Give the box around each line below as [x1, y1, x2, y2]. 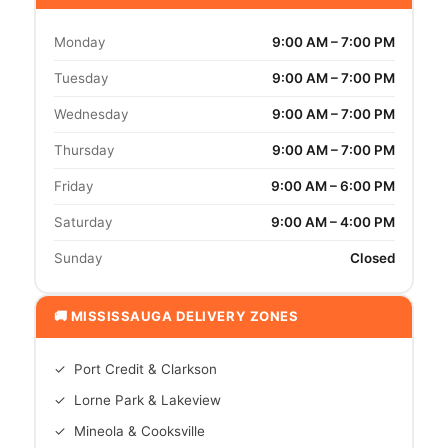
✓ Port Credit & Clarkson [53, 361, 217, 378]
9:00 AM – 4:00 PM [270, 214, 395, 231]
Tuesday [53, 70, 108, 87]
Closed [349, 250, 395, 267]
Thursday [53, 142, 114, 159]
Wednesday [53, 106, 128, 123]
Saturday [53, 214, 112, 231]
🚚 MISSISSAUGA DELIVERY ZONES [53, 308, 299, 325]
